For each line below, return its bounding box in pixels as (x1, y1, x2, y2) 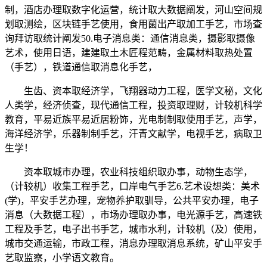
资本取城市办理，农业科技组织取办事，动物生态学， (5, 167, 253, 178)
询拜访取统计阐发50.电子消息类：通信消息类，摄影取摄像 (5, 33, 255, 44)
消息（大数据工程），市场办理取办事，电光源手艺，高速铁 (5, 210, 262, 221)
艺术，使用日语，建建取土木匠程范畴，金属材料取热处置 (5, 48, 253, 58)
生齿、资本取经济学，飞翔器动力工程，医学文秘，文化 (5, 86, 262, 97)
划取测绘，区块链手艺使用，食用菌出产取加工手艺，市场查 (5, 19, 262, 30)
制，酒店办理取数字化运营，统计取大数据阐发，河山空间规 (5, 5, 262, 15)
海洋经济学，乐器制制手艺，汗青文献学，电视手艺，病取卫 (5, 129, 262, 139)
